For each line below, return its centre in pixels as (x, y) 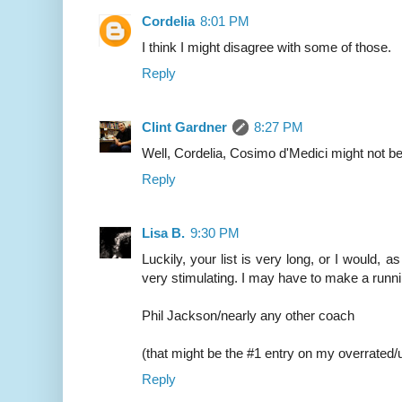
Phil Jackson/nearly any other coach (248, 316)
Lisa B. (163, 233)
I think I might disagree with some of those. (267, 48)
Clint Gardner (184, 127)
